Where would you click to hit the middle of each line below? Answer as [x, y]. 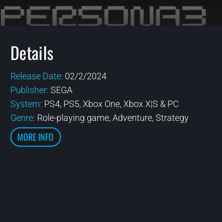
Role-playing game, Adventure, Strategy [113, 118]
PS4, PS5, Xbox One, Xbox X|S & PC [111, 104]
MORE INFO [36, 137]
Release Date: [37, 76]
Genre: [24, 118]
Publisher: [30, 90]
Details [32, 52]
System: [27, 104]
